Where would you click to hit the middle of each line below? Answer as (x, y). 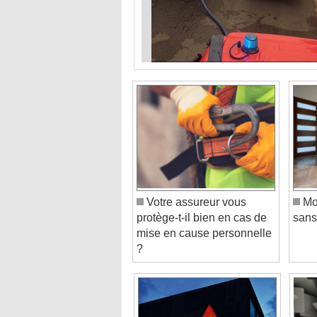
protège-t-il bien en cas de (202, 202)
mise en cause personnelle (204, 218)
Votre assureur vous (195, 187)
